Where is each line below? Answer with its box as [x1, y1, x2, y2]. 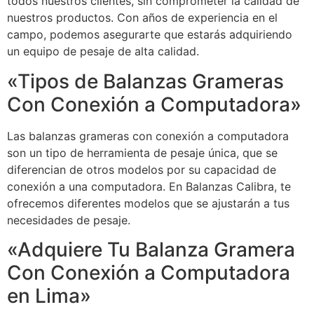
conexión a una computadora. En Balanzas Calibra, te [7, 179, 291, 193]
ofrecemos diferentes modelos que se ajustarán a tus [7, 196, 289, 210]
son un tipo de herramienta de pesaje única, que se [7, 145, 278, 160]
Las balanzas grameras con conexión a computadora [7, 128, 289, 143]
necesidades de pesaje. [7, 212, 130, 227]
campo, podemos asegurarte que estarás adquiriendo [7, 27, 292, 42]
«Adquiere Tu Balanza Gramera [7, 238, 295, 262]
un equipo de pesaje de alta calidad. [7, 44, 199, 59]
